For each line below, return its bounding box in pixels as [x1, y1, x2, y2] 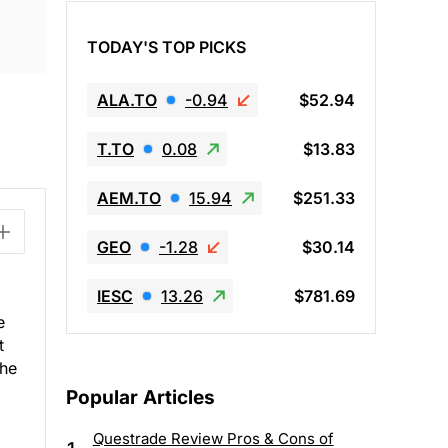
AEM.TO [97, 187, 161, 208]
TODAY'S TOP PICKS [87, 36, 246, 57]
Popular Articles [66, 386, 215, 410]
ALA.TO [97, 89, 157, 110]
